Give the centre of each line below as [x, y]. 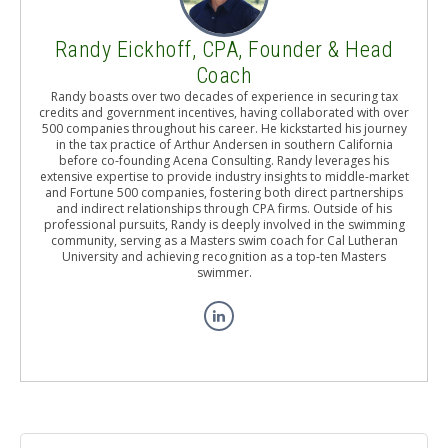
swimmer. [224, 272]
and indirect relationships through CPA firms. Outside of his [224, 208]
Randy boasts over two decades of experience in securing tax [224, 96]
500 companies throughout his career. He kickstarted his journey [224, 128]
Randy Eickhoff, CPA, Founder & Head [224, 49]
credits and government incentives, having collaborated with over [224, 112]
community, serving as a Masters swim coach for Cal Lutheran [224, 240]
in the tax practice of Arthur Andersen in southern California [224, 144]
